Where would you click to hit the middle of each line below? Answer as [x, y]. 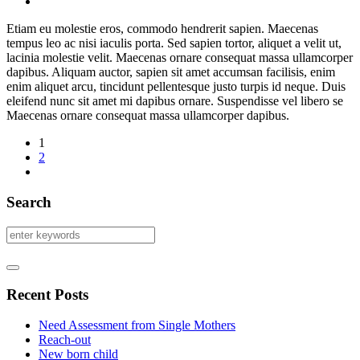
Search [29, 202]
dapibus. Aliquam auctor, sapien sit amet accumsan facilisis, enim [171, 72]
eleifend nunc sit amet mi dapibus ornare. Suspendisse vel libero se [175, 100]
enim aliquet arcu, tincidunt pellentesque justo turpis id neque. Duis [176, 86]
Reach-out [65, 340]
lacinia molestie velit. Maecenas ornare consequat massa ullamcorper [180, 57]
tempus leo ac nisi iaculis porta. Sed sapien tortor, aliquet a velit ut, [174, 43]
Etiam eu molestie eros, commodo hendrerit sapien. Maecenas [162, 28]
